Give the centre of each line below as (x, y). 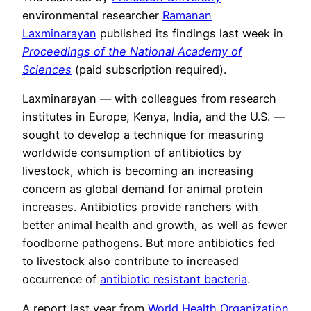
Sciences (47, 69)
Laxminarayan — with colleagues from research (149, 99)
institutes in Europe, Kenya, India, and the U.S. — (153, 117)
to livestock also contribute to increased (131, 261)
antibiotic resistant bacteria (174, 279)
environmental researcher (92, 15)
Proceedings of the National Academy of (132, 51)
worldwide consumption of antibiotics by (132, 153)
